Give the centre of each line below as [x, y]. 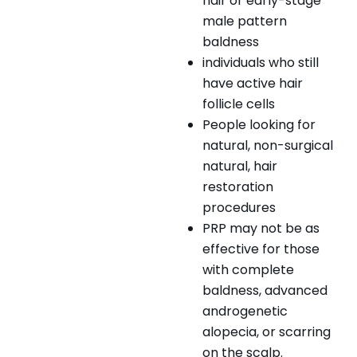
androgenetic [245, 312]
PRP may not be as [261, 229]
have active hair [253, 84]
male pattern [245, 22]
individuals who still [261, 63]
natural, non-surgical [268, 146]
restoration [238, 187]
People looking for [259, 125]
